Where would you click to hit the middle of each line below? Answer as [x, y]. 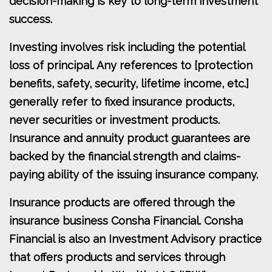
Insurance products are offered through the [122, 203]
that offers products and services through [117, 257]
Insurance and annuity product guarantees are [130, 138]
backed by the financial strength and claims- [125, 157]
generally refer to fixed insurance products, [122, 102]
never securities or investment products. [114, 120]
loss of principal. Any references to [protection [131, 66]
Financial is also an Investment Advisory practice [135, 239]
